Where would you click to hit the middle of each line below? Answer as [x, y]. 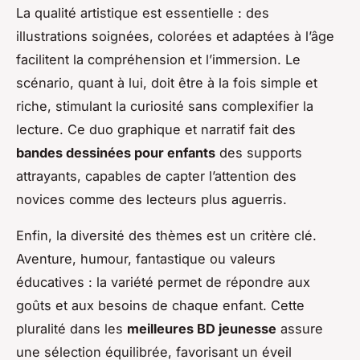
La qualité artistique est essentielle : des [143, 12]
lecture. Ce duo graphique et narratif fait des [156, 129]
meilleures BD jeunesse [202, 328]
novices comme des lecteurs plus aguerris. [151, 199]
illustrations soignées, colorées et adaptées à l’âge [175, 36]
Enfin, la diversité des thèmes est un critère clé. [166, 235]
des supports [259, 152]
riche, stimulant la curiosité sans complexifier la [165, 106]
